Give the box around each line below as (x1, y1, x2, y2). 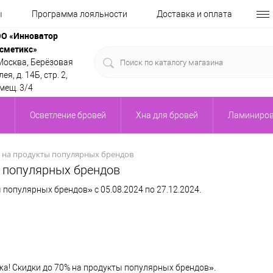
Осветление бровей (30, 110, 106, 120)
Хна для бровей (136, 110, 198, 120)
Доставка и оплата (157, 9, 232, 19)
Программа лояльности (32, 9, 127, 19)
